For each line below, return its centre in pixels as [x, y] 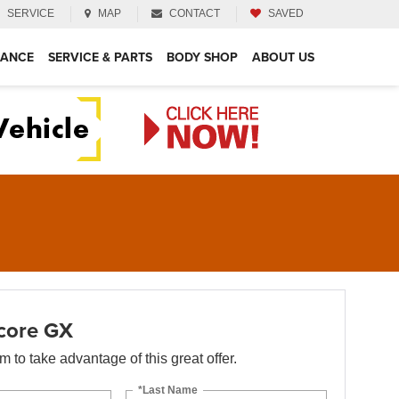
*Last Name [168, 390]
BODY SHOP [202, 57]
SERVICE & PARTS [100, 57]
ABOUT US [283, 57]
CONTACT [195, 13]
